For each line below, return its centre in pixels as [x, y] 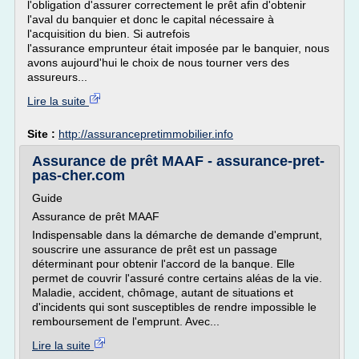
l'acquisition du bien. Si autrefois [109, 34]
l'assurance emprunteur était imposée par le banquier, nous [178, 48]
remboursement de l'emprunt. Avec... [126, 321]
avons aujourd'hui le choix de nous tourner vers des [158, 63]
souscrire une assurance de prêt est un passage [155, 249]
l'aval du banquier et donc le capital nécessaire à [151, 19]
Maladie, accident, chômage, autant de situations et [163, 292]
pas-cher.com [79, 175]
